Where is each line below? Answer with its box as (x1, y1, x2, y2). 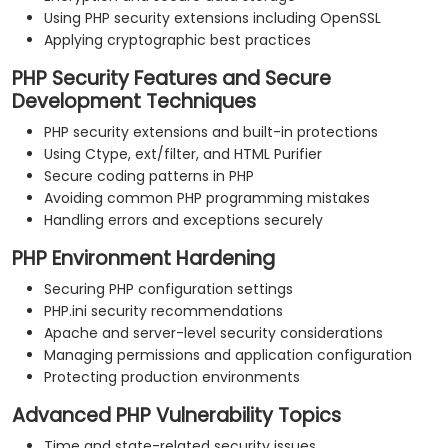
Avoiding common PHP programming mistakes (44, 188, 370, 209)
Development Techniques (12, 88, 256, 116)
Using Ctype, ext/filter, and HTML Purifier (44, 144, 322, 165)
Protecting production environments (44, 367, 300, 388)
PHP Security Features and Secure (12, 65, 331, 93)
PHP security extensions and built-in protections (44, 122, 378, 143)
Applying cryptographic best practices (44, 30, 311, 51)
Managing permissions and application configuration (44, 345, 412, 366)
